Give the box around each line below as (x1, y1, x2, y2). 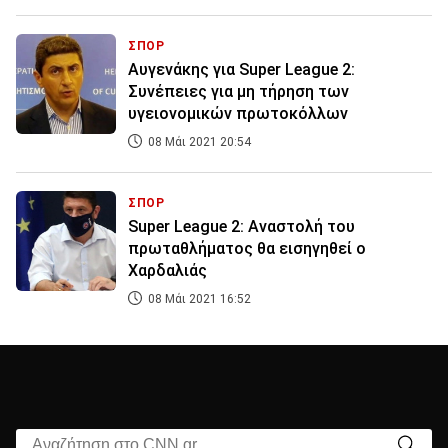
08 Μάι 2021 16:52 (145, 292, 251, 307)
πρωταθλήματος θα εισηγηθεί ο (128, 239, 366, 259)
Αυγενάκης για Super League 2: (128, 60, 355, 80)
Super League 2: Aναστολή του (128, 217, 355, 237)
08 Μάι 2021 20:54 (145, 135, 251, 150)
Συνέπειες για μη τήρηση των (128, 82, 349, 102)
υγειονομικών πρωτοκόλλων (128, 104, 348, 124)
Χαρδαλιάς (128, 261, 207, 281)
